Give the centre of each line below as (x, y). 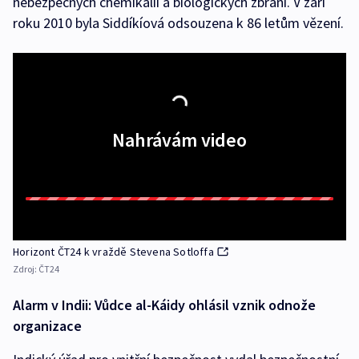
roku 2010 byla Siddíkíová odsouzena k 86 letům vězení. (178, 22)
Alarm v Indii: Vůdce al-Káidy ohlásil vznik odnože (164, 305)
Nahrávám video (179, 139)
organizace (47, 325)
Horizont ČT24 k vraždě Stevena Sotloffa (113, 251)
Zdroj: (26, 268)
